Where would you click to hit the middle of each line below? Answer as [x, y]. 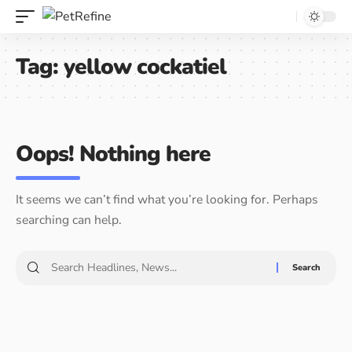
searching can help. [69, 220]
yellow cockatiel [145, 67]
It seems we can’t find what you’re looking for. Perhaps [167, 200]
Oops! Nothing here [113, 154]
